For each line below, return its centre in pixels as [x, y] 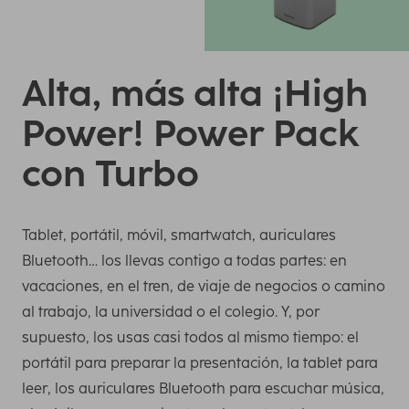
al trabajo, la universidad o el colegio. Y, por [171, 311]
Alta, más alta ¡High [195, 93]
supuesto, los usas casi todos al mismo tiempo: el [190, 337]
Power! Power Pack [191, 133]
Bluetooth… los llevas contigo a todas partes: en [184, 260]
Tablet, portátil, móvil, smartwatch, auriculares [179, 235]
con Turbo [110, 173]
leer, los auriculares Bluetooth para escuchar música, [203, 388]
